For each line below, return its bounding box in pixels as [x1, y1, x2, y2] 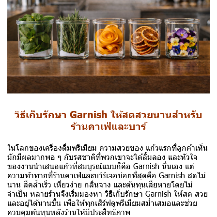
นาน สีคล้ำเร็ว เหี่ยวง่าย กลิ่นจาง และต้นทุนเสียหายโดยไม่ [7, 179, 193, 189]
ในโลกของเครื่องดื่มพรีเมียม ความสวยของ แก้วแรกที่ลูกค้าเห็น [7, 142, 208, 153]
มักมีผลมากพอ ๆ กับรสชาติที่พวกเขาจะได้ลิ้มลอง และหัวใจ [7, 151, 198, 162]
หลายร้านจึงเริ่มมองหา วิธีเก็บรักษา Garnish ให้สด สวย [30, 188, 208, 199]
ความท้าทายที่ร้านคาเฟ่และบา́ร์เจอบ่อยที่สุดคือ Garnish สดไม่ [7, 170, 206, 180]
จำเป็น [7, 188, 30, 199]
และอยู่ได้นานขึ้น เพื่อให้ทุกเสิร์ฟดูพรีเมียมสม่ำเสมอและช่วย [7, 197, 197, 208]
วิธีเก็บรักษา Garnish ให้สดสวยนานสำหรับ [15, 107, 202, 120]
